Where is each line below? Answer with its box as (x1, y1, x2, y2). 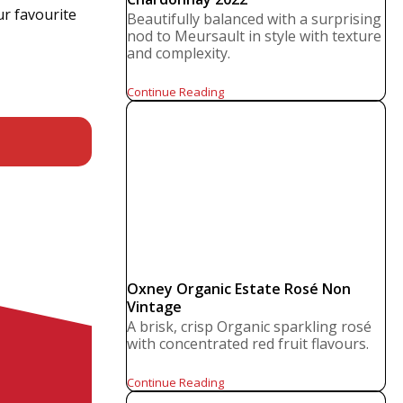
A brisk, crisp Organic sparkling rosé (127, 317, 372, 336)
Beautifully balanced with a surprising (127, 9, 382, 29)
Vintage (127, 297, 183, 317)
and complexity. (127, 43, 231, 63)
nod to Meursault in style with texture (127, 26, 382, 46)
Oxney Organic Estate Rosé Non (127, 279, 352, 299)
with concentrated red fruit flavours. (127, 334, 370, 354)
